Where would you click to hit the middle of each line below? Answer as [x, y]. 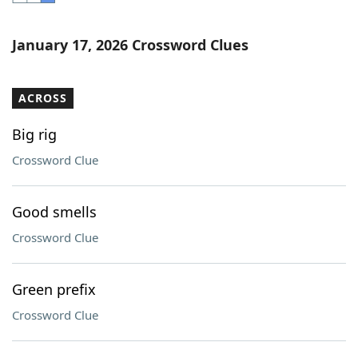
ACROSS [43, 98]
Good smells [54, 212]
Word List [74, 19]
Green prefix [54, 289]
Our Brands [79, 107]
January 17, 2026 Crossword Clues [130, 45]
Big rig [34, 134]
